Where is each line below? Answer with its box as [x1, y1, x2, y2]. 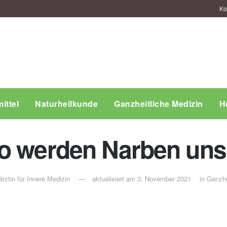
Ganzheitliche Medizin [114, 98, 203, 109]
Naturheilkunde [35, 98, 98, 109]
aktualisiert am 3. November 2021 [92, 174, 191, 184]
